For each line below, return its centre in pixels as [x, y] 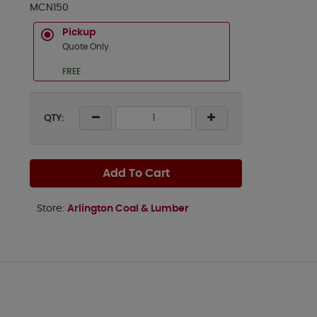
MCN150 [49, 8]
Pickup [79, 33]
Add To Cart [136, 173]
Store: [52, 209]
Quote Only [86, 47]
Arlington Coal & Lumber [128, 209]
